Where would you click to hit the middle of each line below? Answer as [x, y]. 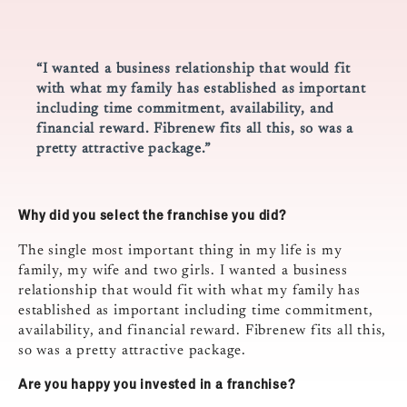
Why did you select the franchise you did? [152, 215]
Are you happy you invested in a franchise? [157, 384]
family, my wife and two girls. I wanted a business [183, 271]
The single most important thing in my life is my [180, 251]
